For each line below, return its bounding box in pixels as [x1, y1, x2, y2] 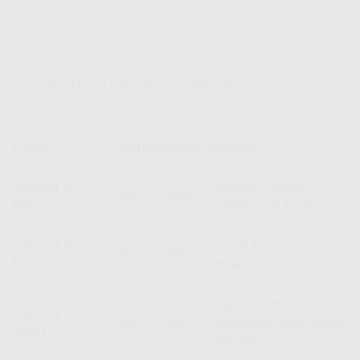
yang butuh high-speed [211, 315, 346, 329]
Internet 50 [12, 239, 79, 253]
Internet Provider [211, 180, 309, 194]
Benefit [211, 139, 256, 153]
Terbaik [211, 198, 252, 212]
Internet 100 [12, 306, 87, 321]
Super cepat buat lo [211, 297, 326, 312]
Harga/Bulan [120, 139, 199, 153]
